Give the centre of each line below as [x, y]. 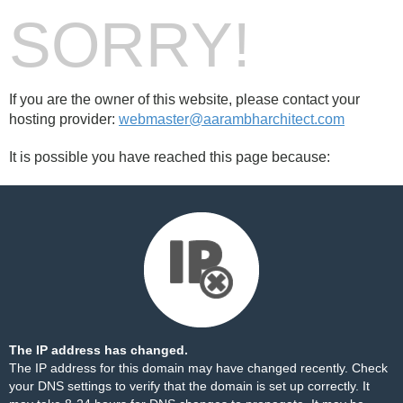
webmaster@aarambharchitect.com [232, 119]
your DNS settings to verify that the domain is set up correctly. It [189, 386]
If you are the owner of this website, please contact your [184, 99]
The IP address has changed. [99, 350]
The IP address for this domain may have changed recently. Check [198, 368]
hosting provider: [64, 119]
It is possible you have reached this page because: [170, 157]
